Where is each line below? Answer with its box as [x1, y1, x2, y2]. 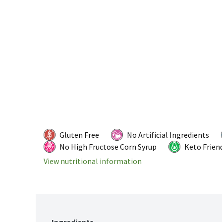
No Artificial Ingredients [127, 130, 209, 140]
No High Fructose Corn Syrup [59, 142, 157, 152]
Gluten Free [59, 130, 99, 140]
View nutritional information [44, 156, 142, 166]
